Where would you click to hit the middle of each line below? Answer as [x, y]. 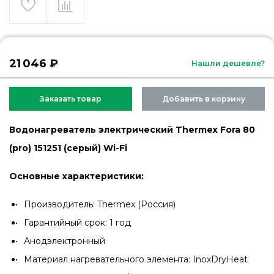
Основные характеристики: [76, 176]
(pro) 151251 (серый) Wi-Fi [68, 148]
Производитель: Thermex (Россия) [100, 204]
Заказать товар [71, 99]
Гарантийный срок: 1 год [77, 223]
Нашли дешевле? [228, 63]
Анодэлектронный [65, 241]
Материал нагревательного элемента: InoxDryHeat [136, 259]
